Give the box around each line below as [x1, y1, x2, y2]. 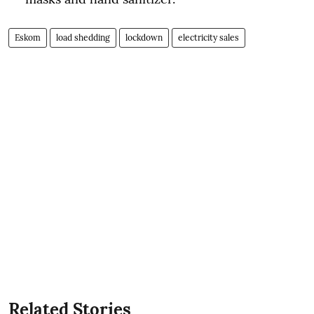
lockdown [125, 32, 163, 43]
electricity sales [178, 32, 239, 43]
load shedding [56, 32, 110, 43]
